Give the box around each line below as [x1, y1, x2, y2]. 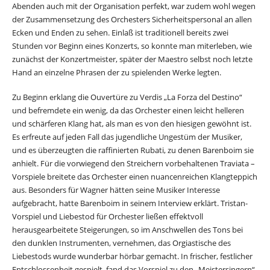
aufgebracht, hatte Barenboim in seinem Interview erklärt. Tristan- [12, 198, 248, 209]
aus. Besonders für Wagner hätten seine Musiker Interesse [12, 184, 220, 196]
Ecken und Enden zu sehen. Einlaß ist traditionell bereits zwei [12, 27, 228, 39]
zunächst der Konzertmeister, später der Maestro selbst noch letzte [12, 54, 253, 65]
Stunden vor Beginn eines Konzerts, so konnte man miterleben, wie [12, 40, 252, 52]
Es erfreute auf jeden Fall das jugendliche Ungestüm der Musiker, [12, 131, 242, 143]
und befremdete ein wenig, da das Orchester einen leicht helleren [12, 105, 244, 116]
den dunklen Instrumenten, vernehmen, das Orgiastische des [12, 237, 231, 249]
